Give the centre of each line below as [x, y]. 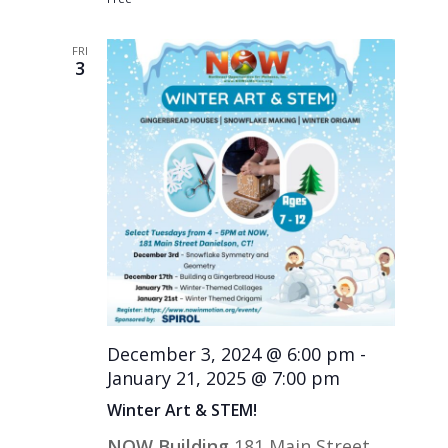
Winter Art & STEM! [182, 410]
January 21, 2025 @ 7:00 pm [224, 378]
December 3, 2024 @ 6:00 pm [231, 354]
